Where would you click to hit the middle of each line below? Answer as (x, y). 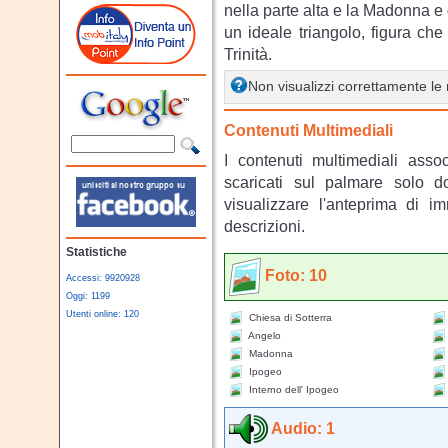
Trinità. (248, 54)
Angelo (263, 335)
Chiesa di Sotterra (289, 317)
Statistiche (96, 252)
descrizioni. (264, 226)
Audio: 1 (303, 427)
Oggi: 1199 (88, 296)
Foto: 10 (296, 275)
